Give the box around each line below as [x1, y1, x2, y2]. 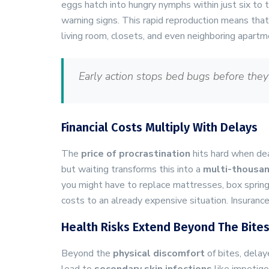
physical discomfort [113, 247, 205, 260]
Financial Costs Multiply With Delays [61, 120, 258, 134]
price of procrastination [81, 147, 190, 160]
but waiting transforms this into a [61, 163, 203, 176]
